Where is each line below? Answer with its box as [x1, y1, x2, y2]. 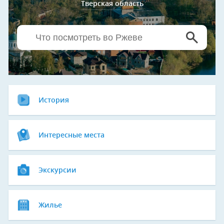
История [38, 97, 69, 104]
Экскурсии [38, 167, 76, 174]
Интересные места [38, 132, 104, 139]
